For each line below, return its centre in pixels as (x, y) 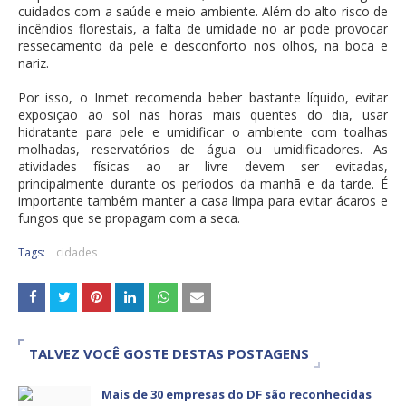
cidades (77, 253)
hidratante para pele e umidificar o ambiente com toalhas (203, 132)
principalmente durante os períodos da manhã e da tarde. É (203, 184)
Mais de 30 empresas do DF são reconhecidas (237, 395)
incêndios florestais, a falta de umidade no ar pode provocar (203, 29)
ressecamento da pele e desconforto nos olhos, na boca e (203, 46)
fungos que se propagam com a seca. (129, 218)
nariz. (34, 63)
